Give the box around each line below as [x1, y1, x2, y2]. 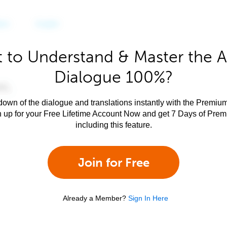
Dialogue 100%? [54, 67, 173, 87]
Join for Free [78, 155, 149, 170]
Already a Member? [63, 194, 126, 202]
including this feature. [75, 121, 152, 129]
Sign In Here [128, 194, 168, 202]
